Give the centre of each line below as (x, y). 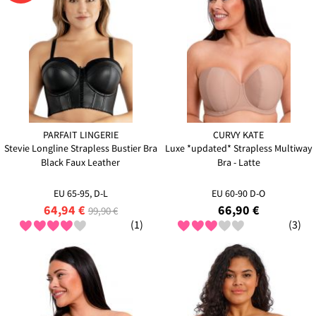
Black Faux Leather (81, 163)
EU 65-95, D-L (80, 193)
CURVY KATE (239, 135)
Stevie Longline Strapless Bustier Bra (80, 149)
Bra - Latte (238, 163)
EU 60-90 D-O (239, 193)
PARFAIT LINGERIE (80, 135)
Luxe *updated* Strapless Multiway (238, 149)
